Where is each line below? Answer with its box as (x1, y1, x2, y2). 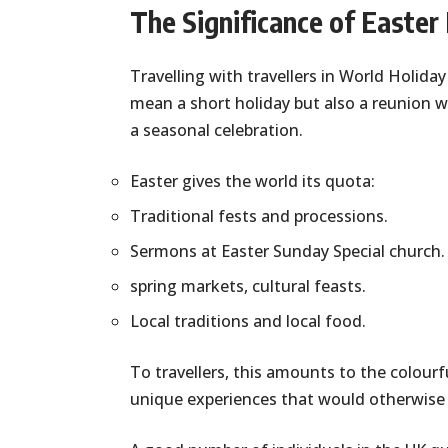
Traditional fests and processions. (130, 205, 388, 228)
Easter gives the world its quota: (130, 170, 375, 193)
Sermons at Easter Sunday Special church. (130, 240, 445, 263)
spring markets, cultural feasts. (130, 275, 366, 298)
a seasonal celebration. (130, 119, 303, 142)
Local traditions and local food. (130, 310, 366, 333)
